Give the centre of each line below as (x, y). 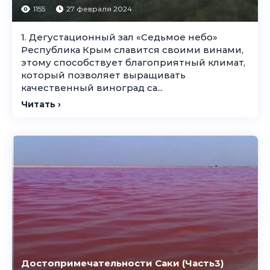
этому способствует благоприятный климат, (133, 62)
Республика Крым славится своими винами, (132, 50)
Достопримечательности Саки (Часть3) (122, 263)
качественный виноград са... (92, 88)
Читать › (41, 104)
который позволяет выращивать (103, 75)
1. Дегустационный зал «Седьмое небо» (119, 37)
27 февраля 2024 (99, 9)
